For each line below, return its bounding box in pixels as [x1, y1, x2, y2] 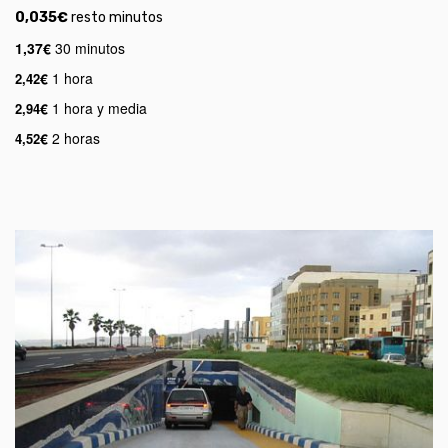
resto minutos [68, 9, 163, 26]
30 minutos [51, 38, 125, 58]
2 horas [48, 128, 100, 148]
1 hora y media [48, 98, 147, 118]
